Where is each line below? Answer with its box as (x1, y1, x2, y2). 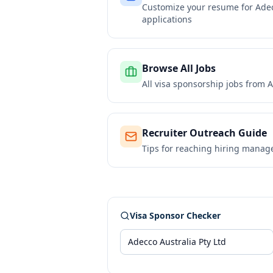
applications (142, 13, 192, 25)
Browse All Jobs (142, 62, 216, 75)
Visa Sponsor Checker (130, 210, 221, 221)
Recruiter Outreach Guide (142, 126, 267, 140)
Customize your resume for (142, 1, 255, 13)
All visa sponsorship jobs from (142, 78, 268, 90)
